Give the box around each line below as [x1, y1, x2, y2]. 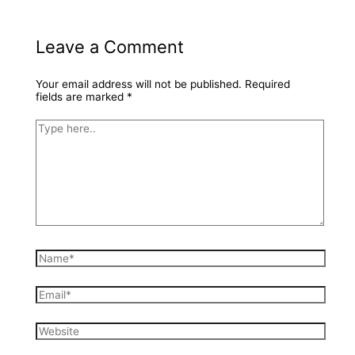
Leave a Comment [35, 36, 184, 57]
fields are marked [35, 90, 127, 104]
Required [244, 78, 290, 91]
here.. [34, 131, 64, 144]
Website [34, 321, 75, 334]
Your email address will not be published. [35, 78, 242, 91]
